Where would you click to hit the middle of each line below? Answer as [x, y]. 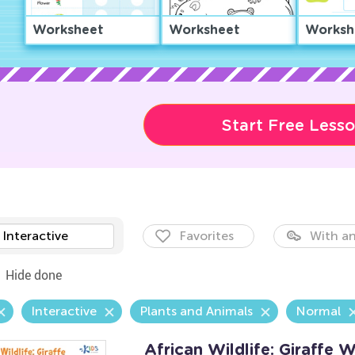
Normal [318, 311]
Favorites [206, 236]
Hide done [33, 275]
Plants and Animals [196, 311]
